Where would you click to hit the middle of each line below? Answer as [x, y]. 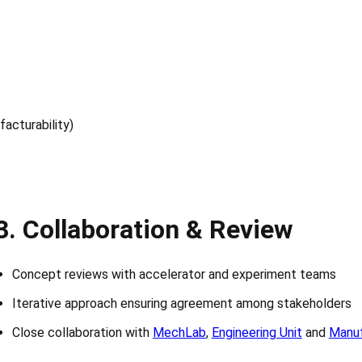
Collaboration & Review [158, 229]
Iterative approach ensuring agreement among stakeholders [181, 304]
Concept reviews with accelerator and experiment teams [174, 275]
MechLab [179, 333]
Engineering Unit [257, 333]
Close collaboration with [82, 333]
